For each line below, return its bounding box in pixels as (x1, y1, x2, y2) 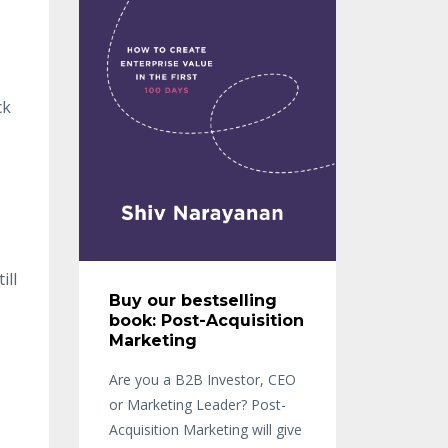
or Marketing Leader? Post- (108, 395, 286, 415)
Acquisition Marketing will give (108, 420, 302, 440)
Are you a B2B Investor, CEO (108, 370, 296, 390)
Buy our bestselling (108, 291, 277, 311)
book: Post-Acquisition (108, 311, 304, 331)
